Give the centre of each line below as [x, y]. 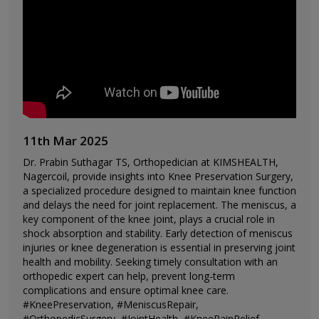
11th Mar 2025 [66, 141]
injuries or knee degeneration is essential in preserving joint [159, 248]
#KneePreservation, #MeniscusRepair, [111, 305]
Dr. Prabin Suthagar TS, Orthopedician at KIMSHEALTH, [151, 162]
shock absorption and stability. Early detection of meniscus [158, 234]
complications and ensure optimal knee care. [126, 291]
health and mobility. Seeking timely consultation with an [150, 262]
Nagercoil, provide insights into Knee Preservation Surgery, [158, 177]
